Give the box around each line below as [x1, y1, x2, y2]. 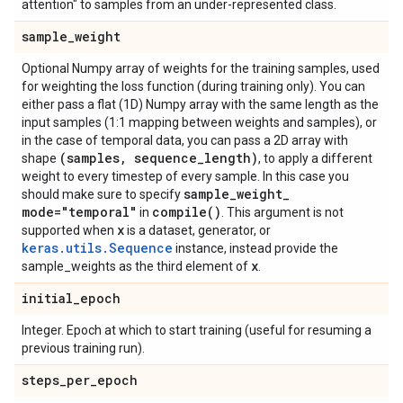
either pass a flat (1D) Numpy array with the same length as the [22, 97, 379, 112]
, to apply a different [258, 151, 372, 166]
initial [22, 290, 73, 308]
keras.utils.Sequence [22, 239, 173, 257]
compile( [152, 203, 214, 221]
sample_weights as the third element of [22, 259, 251, 274]
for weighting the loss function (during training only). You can [22, 79, 365, 94]
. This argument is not [221, 205, 344, 220]
